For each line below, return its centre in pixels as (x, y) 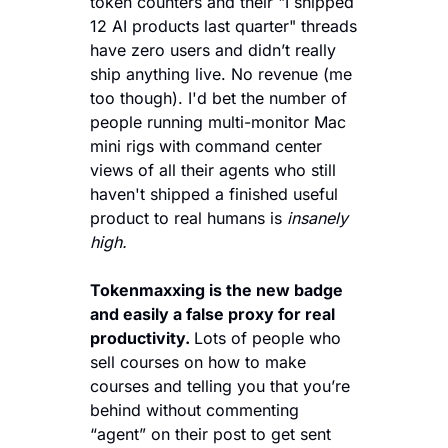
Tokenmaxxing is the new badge (216, 289)
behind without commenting (194, 409)
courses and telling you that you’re (220, 385)
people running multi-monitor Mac (218, 121)
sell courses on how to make (198, 361)
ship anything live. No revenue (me (221, 73)
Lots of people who (267, 337)
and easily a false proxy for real (212, 313)
